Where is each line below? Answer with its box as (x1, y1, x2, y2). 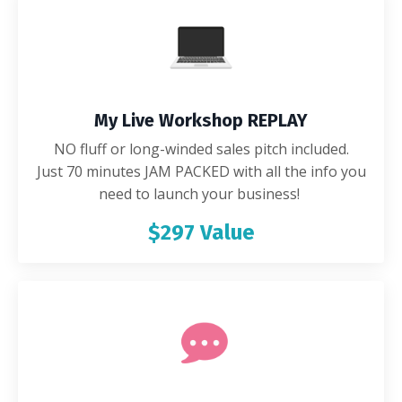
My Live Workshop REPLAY (94, 109, 308, 132)
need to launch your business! (99, 184, 303, 205)
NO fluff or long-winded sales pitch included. (53, 139, 349, 160)
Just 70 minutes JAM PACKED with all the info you (36, 162, 366, 182)
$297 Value (147, 220, 255, 246)
